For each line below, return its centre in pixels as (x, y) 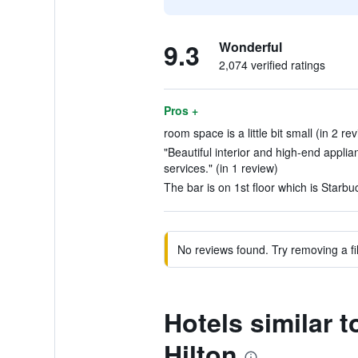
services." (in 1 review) (221, 168)
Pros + (181, 110)
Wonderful (250, 47)
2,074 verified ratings (272, 65)
